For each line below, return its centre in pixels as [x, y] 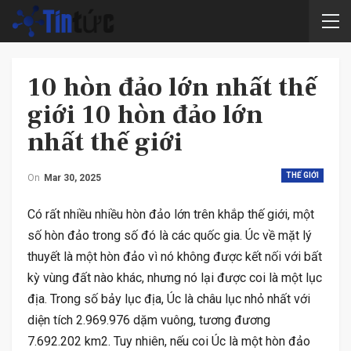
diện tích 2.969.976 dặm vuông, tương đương [149, 320]
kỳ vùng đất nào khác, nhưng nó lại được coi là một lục [175, 278]
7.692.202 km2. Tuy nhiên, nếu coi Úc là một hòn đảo [169, 341]
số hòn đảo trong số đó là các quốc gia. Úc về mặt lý [170, 235]
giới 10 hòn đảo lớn [145, 114]
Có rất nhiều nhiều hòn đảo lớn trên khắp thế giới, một [171, 214]
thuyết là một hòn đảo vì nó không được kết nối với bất [175, 257]
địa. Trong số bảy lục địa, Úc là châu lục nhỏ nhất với [169, 299]
